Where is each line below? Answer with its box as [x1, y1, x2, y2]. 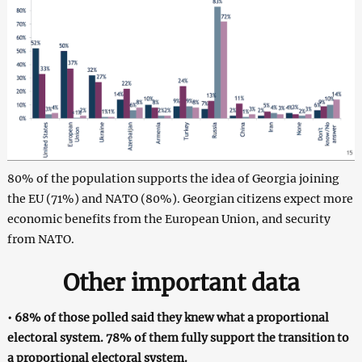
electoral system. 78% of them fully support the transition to [6, 330, 349, 345]
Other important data [62, 267, 300, 297]
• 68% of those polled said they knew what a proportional [6, 309, 329, 325]
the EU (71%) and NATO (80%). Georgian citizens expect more [6, 191, 353, 206]
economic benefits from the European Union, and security [6, 211, 330, 226]
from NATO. [6, 231, 74, 246]
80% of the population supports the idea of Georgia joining [6, 170, 339, 186]
